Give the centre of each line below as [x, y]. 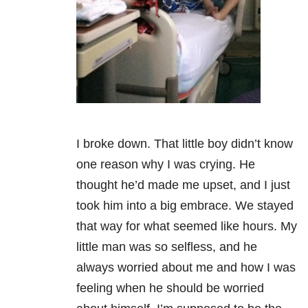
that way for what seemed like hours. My [187, 226]
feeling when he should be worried [170, 288]
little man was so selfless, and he [167, 246]
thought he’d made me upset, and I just [183, 185]
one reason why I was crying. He [166, 164]
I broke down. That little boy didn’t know [185, 143]
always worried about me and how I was [186, 267]
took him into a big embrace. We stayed [185, 205]
